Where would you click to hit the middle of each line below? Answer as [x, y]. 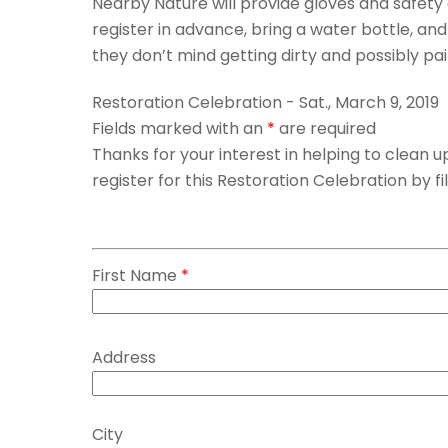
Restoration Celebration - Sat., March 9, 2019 [265, 102]
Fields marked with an [179, 128]
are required [325, 128]
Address [124, 357]
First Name [136, 275]
